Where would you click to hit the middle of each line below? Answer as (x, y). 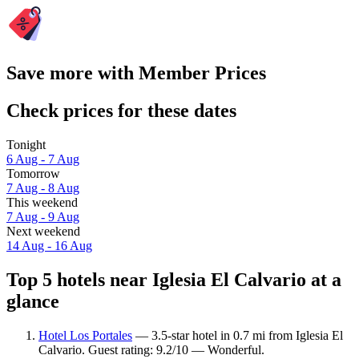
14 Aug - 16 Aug (49, 246)
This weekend (42, 203)
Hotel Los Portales (85, 335)
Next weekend (43, 232)
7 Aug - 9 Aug (43, 217)
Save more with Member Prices (136, 73)
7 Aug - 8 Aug (43, 188)
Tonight (26, 145)
